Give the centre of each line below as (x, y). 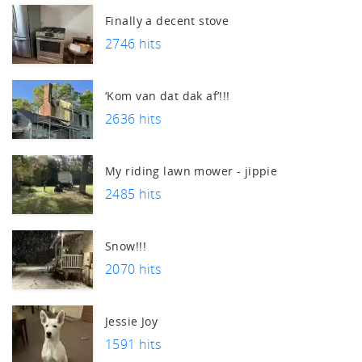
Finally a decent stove (167, 21)
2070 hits (133, 269)
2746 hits (133, 44)
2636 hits (133, 119)
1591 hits (133, 345)
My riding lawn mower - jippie (192, 171)
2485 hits (133, 194)
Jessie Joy (132, 322)
